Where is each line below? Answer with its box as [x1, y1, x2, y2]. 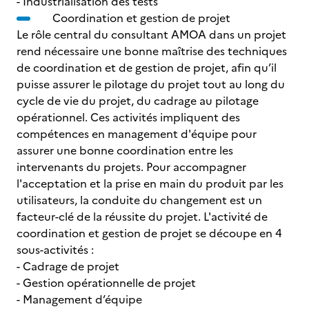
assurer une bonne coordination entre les [17, 142, 233, 159]
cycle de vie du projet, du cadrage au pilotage [17, 92, 259, 109]
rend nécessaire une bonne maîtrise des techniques [17, 43, 287, 59]
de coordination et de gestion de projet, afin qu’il [17, 59, 277, 76]
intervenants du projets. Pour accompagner [17, 159, 246, 175]
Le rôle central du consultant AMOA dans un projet [17, 26, 286, 43]
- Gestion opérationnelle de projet [17, 275, 221, 291]
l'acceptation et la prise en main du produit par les [17, 175, 283, 192]
